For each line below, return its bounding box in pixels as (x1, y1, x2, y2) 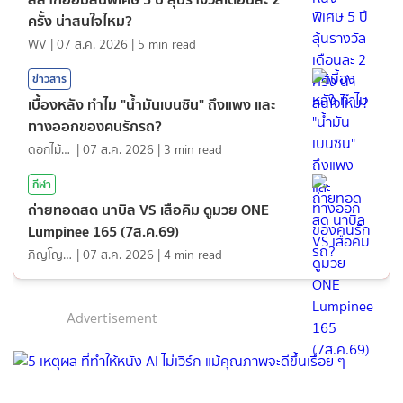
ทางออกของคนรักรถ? (28, 113, 162, 138)
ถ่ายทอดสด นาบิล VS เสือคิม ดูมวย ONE (28, 197, 269, 221)
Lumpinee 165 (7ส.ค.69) (28, 219, 179, 243)
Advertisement (67, 307, 157, 328)
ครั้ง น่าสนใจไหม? (28, 8, 132, 32)
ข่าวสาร (32, 69, 67, 87)
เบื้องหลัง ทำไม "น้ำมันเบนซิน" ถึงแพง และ (28, 92, 275, 116)
